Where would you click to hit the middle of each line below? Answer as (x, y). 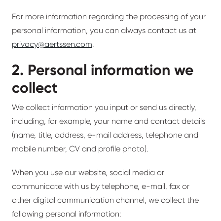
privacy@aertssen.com (52, 44)
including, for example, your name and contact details (109, 121)
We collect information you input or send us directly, (104, 107)
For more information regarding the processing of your (109, 17)
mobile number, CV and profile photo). (80, 149)
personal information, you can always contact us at (104, 30)
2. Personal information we (103, 70)
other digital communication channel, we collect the (105, 200)
